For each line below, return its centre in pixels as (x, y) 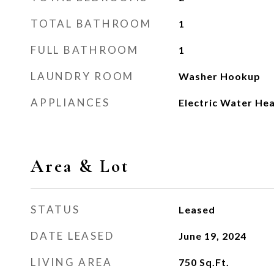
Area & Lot (80, 166)
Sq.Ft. (214, 262)
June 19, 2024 (212, 236)
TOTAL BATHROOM (91, 24)
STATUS (55, 209)
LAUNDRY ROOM (82, 76)
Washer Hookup (219, 76)
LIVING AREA (72, 262)
